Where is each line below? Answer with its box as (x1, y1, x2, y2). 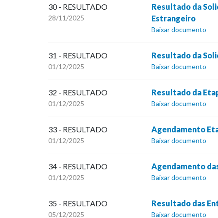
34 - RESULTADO (48, 162, 108, 171)
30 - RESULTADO (48, 2, 108, 12)
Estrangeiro (151, 14, 196, 23)
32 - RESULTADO (48, 88, 108, 97)
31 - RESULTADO (48, 51, 108, 60)
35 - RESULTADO (48, 199, 108, 208)
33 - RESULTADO (48, 125, 108, 134)
